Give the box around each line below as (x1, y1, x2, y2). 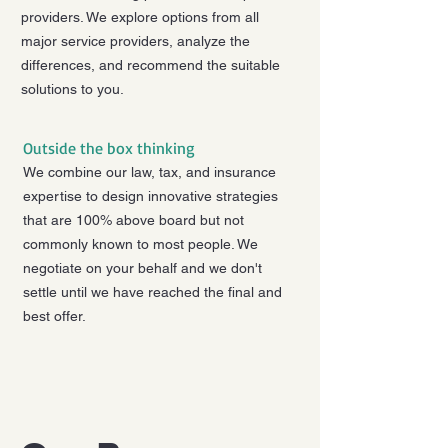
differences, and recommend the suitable (21, 57, 280, 73)
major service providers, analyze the (21, 33, 250, 49)
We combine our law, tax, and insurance (23, 164, 276, 180)
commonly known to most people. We (23, 236, 258, 252)
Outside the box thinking (23, 138, 195, 158)
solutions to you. (21, 81, 128, 97)
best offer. (23, 308, 90, 324)
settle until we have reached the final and (23, 284, 282, 300)
